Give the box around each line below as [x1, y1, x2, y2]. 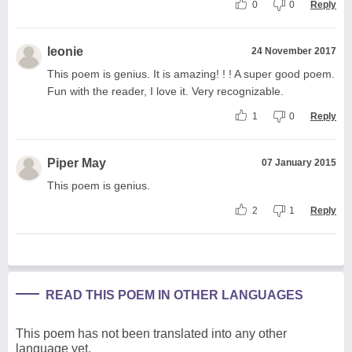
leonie [47, 44, 83, 58]
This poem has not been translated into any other [16, 326, 287, 340]
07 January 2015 [262, 156, 336, 168]
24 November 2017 [251, 45, 336, 57]
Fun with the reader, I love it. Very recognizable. [47, 84, 284, 97]
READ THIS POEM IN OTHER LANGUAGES [46, 288, 303, 302]
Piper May [47, 156, 106, 170]
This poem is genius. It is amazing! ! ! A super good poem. [47, 67, 335, 80]
